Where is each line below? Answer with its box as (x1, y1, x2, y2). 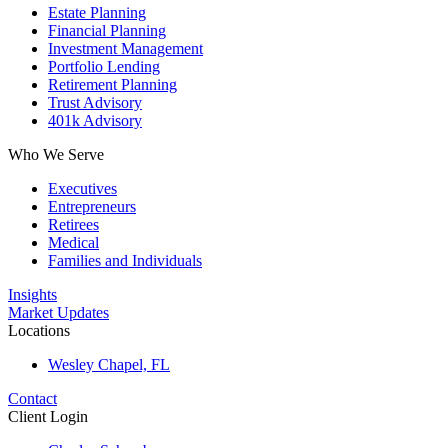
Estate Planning (48, 4, 146, 21)
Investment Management (48, 40, 203, 57)
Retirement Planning (48, 76, 177, 93)
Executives (48, 180, 117, 197)
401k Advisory (48, 112, 142, 129)
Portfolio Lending (48, 58, 160, 75)
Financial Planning (48, 22, 166, 39)
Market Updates (8, 304, 109, 321)
